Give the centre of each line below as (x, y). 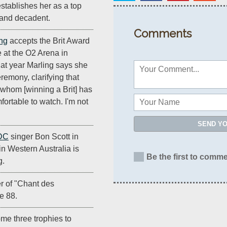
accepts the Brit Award (49, 41)
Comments (163, 33)
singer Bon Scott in (44, 137)
